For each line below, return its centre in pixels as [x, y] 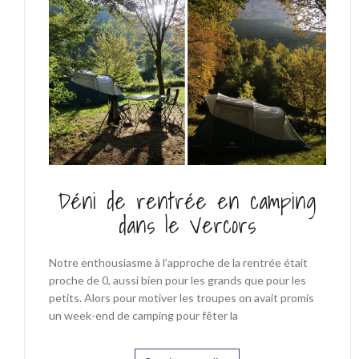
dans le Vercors [188, 224]
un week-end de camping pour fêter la [143, 315]
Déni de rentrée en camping [188, 200]
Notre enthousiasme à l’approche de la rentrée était [178, 262]
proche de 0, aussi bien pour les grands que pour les [177, 280]
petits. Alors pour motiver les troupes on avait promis [182, 297]
